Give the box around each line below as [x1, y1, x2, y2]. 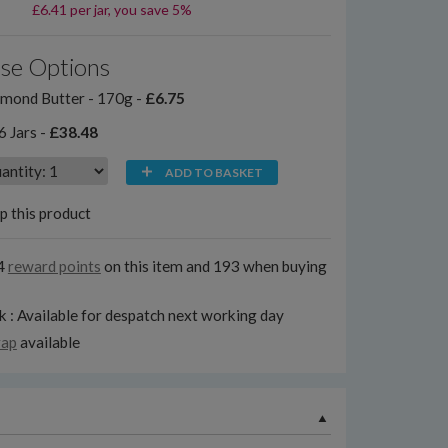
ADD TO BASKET [164, 165, 263, 180]
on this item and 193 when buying [100, 257, 327, 275]
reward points [7, 257, 101, 275]
